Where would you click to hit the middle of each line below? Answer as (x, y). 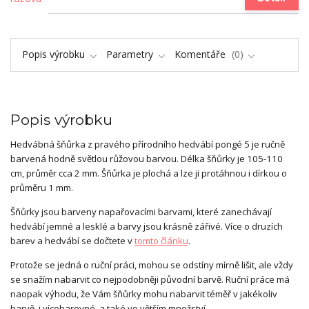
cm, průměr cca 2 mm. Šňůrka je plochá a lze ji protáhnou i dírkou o (149, 173)
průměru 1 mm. (42, 188)
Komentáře (202, 54)
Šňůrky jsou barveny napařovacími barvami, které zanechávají (141, 212)
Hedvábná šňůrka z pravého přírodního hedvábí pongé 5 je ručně (148, 144)
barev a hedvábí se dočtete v (72, 241)
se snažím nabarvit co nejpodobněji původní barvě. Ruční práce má (150, 280)
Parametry (130, 54)
